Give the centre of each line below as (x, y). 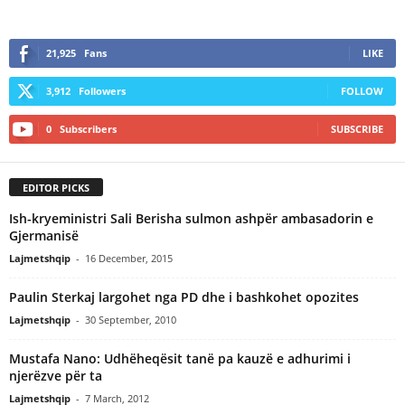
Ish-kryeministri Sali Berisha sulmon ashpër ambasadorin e (191, 218)
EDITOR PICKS (56, 187)
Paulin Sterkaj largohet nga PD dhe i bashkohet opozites (184, 297)
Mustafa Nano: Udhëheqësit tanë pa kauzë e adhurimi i (180, 358)
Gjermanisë (44, 235)
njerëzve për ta (56, 375)
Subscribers (88, 128)
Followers (102, 90)
